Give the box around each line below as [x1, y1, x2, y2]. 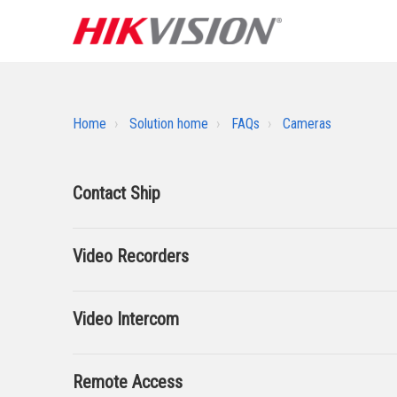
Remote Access [73, 371, 183, 393]
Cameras [283, 115, 331, 132]
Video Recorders [73, 245, 189, 267]
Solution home [129, 115, 208, 132]
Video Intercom [73, 308, 179, 330]
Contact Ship [73, 183, 160, 204]
